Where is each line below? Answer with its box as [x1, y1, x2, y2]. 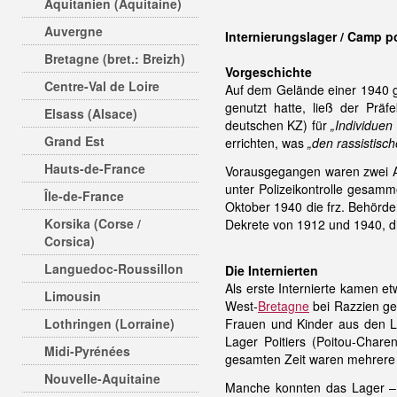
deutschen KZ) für [225, 116, 331, 134]
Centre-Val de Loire [44, 77, 160, 95]
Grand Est [44, 132, 105, 150]
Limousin [44, 287, 101, 305]
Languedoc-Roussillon [44, 260, 183, 277]
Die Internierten [225, 261, 318, 279]
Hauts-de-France [44, 160, 145, 177]
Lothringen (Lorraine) [44, 315, 175, 332]
